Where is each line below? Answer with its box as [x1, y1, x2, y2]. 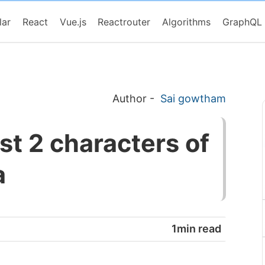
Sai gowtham [160, 92, 227, 105]
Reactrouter [98, 15, 151, 28]
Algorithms [162, 15, 211, 28]
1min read [172, 222, 222, 235]
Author [106, 92, 150, 105]
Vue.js [59, 15, 86, 28]
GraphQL [222, 15, 262, 28]
